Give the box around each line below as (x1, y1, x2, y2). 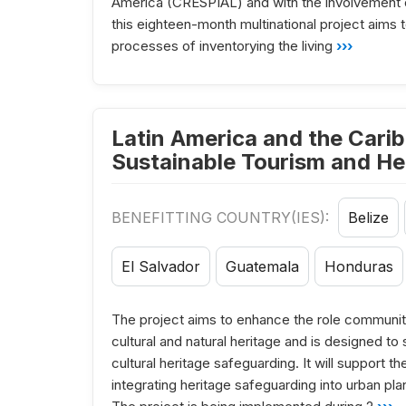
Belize (348, 208, 389, 227)
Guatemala (226, 257, 299, 276)
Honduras (324, 257, 393, 276)
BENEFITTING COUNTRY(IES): (111, 208, 333, 227)
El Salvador (121, 257, 200, 276)
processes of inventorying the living (111, 37, 333, 55)
